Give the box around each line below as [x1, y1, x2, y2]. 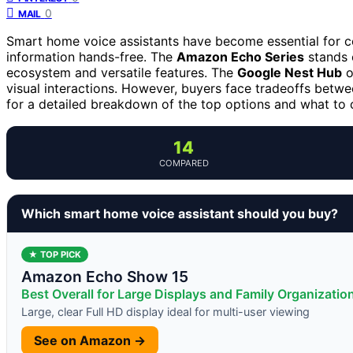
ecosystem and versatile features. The [6, 64, 237, 80]
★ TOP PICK [28, 248, 81, 260]
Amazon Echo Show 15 [21, 266, 188, 286]
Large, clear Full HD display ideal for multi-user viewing [21, 304, 310, 318]
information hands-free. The [6, 48, 176, 65]
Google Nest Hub [237, 64, 342, 80]
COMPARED [158, 157, 209, 169]
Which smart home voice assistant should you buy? [21, 205, 338, 221]
